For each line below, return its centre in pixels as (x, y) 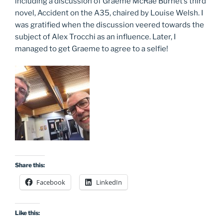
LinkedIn (109, 182)
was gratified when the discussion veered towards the (110, 25)
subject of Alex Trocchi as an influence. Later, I (95, 37)
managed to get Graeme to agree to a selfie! (92, 49)
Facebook (51, 182)
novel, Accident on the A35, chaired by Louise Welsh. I (109, 13)
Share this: (30, 165)
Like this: (27, 213)
